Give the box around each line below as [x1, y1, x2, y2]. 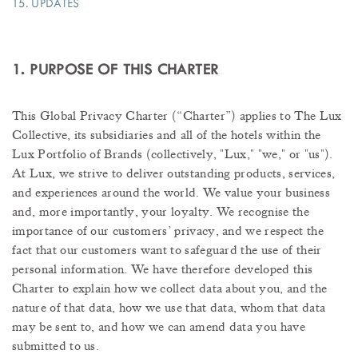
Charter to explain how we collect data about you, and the [12, 280, 328, 297]
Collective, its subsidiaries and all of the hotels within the [12, 127, 321, 144]
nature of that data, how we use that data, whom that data [12, 300, 326, 316]
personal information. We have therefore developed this [12, 261, 313, 278]
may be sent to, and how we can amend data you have [12, 319, 306, 336]
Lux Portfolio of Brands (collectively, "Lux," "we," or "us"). [12, 146, 333, 163]
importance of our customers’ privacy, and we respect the [12, 223, 324, 240]
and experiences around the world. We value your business [12, 185, 330, 201]
